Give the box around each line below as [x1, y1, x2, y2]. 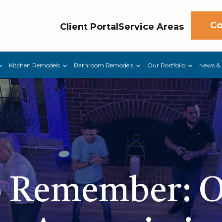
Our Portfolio [147, 61, 185, 69]
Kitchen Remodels [8, 61, 60, 69]
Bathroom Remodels [73, 61, 133, 69]
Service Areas [118, 21, 184, 32]
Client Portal [60, 21, 118, 32]
